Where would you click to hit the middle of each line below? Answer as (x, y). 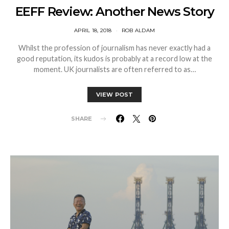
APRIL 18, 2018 (93, 31)
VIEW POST (114, 95)
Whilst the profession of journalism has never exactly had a (114, 48)
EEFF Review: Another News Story (114, 12)
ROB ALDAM (138, 31)
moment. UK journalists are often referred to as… (114, 70)
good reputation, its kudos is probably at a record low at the (114, 59)
